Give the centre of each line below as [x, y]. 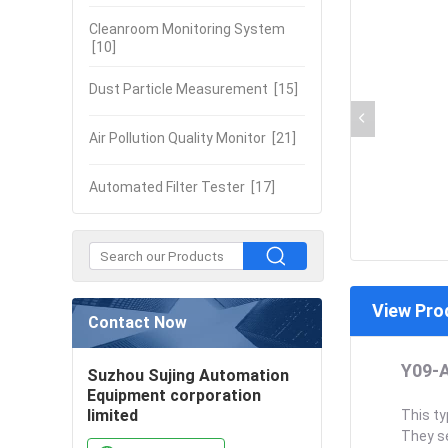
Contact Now [137, 322]
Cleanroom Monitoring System [187, 29]
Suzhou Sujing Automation [188, 375]
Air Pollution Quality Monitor [177, 138]
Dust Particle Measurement [178, 89]
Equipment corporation [174, 395]
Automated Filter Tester [167, 187]
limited [112, 415]
